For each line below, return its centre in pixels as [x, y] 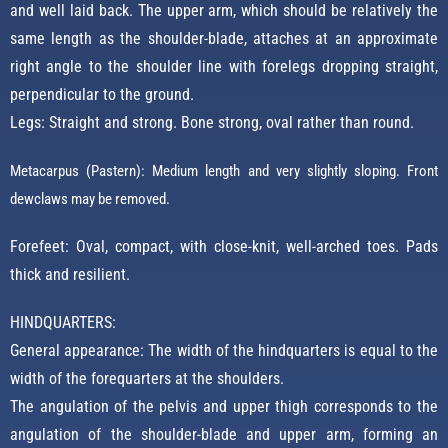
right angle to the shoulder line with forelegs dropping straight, [224, 67]
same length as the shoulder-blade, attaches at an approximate [224, 39]
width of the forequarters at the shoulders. [147, 379]
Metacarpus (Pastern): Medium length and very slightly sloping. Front [224, 171]
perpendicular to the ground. [102, 95]
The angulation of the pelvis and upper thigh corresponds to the [224, 407]
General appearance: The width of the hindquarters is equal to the [224, 351]
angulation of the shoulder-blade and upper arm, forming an [224, 435]
